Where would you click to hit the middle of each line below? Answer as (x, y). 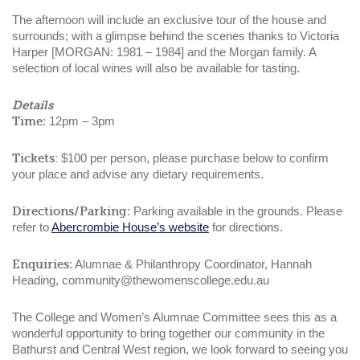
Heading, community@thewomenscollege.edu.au (141, 280)
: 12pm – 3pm (79, 121)
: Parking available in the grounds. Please (235, 211)
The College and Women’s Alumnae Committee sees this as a (174, 317)
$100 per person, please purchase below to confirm (193, 158)
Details (33, 106)
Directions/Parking (70, 212)
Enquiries (41, 265)
